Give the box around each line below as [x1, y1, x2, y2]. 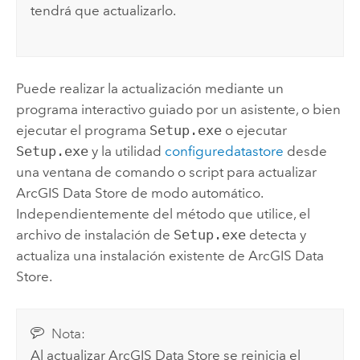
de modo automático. [127, 185, 263, 202]
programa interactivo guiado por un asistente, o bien [15, 101, 341, 118]
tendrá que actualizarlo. [31, 2, 177, 19]
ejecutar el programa [15, 122, 149, 139]
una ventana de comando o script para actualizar [15, 164, 317, 181]
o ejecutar [221, 122, 287, 139]
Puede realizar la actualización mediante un [15, 80, 284, 97]
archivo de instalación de [15, 227, 174, 243]
